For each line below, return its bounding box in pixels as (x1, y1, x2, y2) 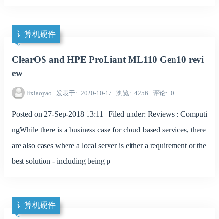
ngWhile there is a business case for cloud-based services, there (12, 126, 206, 134)
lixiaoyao (26, 89, 52, 97)
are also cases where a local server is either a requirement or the (12, 141, 206, 150)
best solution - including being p (12, 157, 110, 165)
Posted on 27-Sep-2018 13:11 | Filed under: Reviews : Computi (12, 110, 207, 118)
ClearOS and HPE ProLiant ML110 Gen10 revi (12, 54, 204, 65)
